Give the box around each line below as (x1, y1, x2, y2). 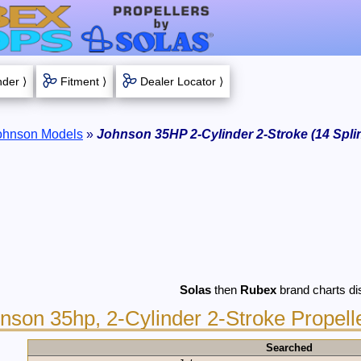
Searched (266, 342, 313, 355)
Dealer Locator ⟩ (140, 75, 223, 89)
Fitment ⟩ (60, 75, 106, 89)
